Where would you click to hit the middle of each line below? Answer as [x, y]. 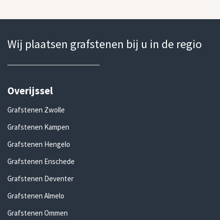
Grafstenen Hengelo [39, 144]
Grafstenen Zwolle [36, 110]
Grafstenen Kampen [38, 127]
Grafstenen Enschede [41, 161]
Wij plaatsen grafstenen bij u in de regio [105, 44]
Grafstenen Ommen [38, 213]
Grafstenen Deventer [41, 179]
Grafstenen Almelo [36, 196]
